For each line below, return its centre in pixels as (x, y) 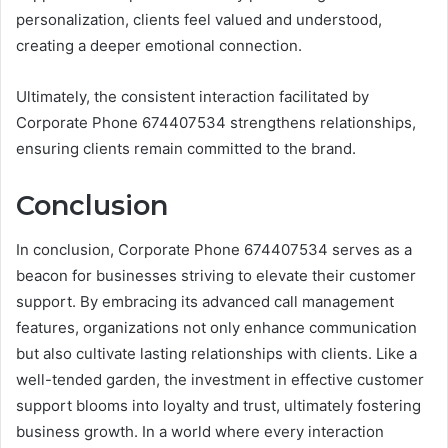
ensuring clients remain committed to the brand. (186, 148)
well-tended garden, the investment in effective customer (220, 380)
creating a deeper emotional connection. (159, 45)
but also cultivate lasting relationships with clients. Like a (216, 354)
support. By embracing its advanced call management (205, 302)
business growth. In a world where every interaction (200, 432)
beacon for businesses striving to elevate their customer (216, 276)
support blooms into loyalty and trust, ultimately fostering (218, 406)
